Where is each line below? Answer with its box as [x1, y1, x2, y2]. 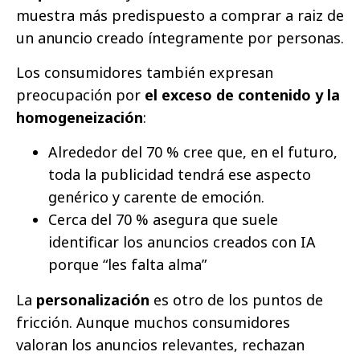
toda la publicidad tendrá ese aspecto [48, 164, 311, 184]
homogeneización [16, 107, 143, 127]
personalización [36, 289, 149, 309]
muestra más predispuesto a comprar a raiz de [16, 5, 344, 25]
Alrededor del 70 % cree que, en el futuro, [48, 141, 337, 162]
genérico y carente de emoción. [48, 186, 264, 207]
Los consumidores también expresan [16, 62, 273, 82]
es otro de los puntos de [149, 289, 323, 309]
